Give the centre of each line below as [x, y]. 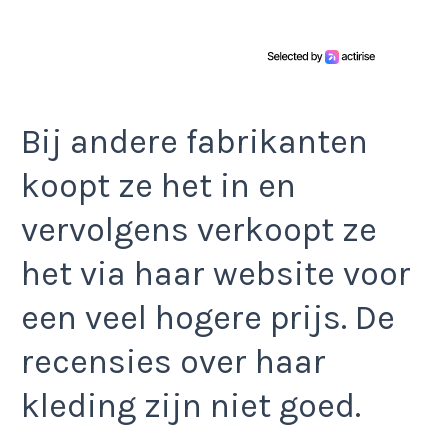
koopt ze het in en [158, 185]
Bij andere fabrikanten [194, 141]
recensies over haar [173, 361]
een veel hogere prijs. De [208, 317]
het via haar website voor [216, 273]
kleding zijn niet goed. [191, 405]
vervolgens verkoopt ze [199, 229]
